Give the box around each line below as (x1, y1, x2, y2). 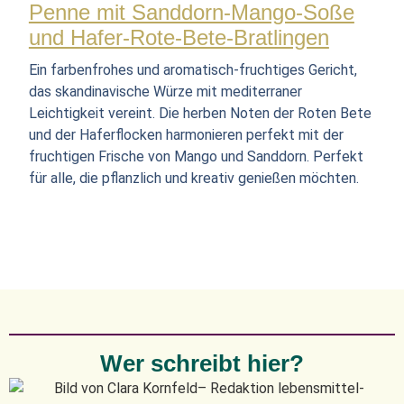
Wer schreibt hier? (100, 350, 304, 378)
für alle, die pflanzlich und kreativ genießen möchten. (28, 169, 359, 187)
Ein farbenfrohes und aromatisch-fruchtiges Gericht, (28, 60, 357, 78)
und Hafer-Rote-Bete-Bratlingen (28, 24, 329, 50)
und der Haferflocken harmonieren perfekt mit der (28, 125, 344, 143)
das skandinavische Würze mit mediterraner (28, 82, 302, 100)
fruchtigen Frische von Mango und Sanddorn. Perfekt (28, 147, 363, 165)
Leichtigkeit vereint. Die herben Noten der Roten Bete (28, 104, 372, 122)
